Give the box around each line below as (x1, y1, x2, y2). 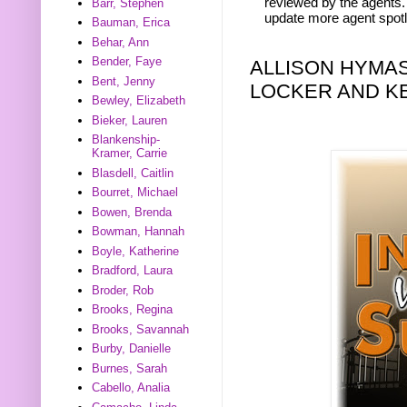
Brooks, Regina (92, 303, 174, 317)
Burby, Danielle (92, 342, 172, 356)
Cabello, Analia (92, 381, 171, 395)
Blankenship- (92, 133, 161, 147)
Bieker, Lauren (92, 113, 168, 127)
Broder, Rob (92, 283, 154, 297)
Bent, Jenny (92, 74, 156, 88)
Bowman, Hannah (92, 224, 185, 239)
